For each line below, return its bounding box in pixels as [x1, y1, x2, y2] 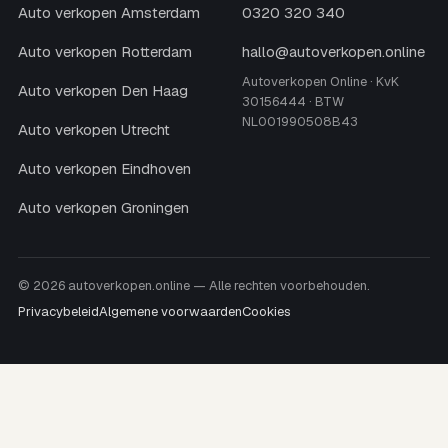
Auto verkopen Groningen [18, 197, 189, 217]
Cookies [242, 302, 291, 320]
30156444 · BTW [242, 92, 344, 110]
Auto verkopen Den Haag [18, 80, 188, 100]
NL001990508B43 [242, 112, 358, 130]
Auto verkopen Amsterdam [18, 2, 200, 22]
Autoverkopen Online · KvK [242, 72, 399, 90]
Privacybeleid [18, 302, 99, 320]
